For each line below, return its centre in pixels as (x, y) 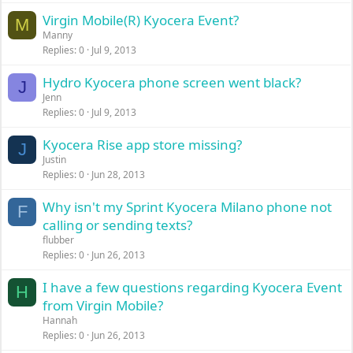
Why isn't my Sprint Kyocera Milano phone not (188, 207)
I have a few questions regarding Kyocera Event (193, 287)
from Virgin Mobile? (103, 305)
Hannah (60, 320)
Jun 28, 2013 (119, 175)
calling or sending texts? (118, 225)
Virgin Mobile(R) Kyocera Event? (141, 20)
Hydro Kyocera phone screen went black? (172, 82)
